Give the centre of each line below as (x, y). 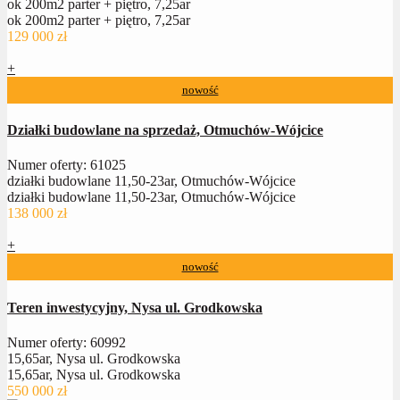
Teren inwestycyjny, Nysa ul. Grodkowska (135, 307)
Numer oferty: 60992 (67, 342)
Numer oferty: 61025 (67, 165)
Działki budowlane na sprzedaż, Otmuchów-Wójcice (165, 130)
